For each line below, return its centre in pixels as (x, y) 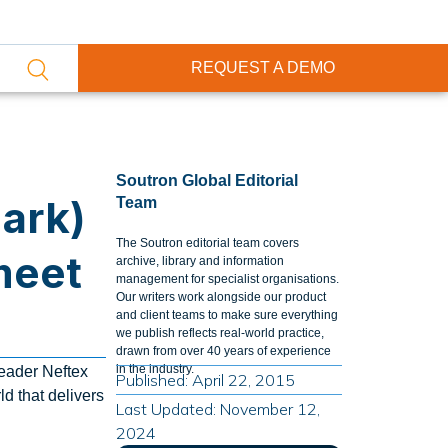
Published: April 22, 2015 (205, 380)
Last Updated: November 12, (217, 409)
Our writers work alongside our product (220, 297)
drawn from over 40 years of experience (223, 351)
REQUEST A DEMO (262, 67)
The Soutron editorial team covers (207, 243)
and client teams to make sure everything (226, 315)
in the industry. (154, 369)
